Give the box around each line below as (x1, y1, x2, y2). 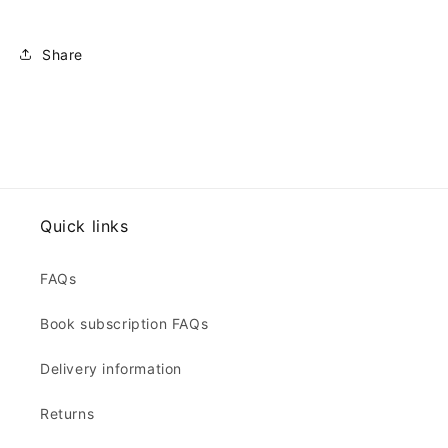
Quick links (40, 216, 129, 237)
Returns (40, 405, 95, 423)
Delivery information (40, 360, 182, 378)
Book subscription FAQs (40, 315, 209, 333)
